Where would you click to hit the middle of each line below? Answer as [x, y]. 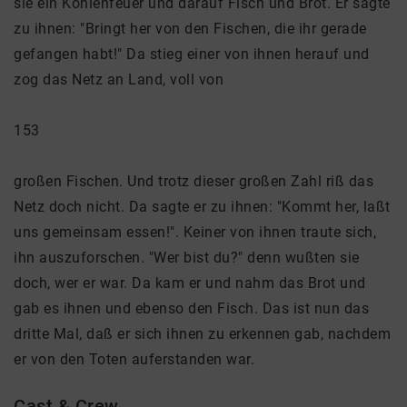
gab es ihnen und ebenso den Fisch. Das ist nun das [191, 308]
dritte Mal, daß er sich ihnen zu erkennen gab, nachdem [202, 334]
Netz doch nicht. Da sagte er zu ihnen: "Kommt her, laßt [202, 207]
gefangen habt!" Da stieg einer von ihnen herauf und [192, 54]
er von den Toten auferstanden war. [134, 359]
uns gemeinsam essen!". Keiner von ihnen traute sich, [195, 232]
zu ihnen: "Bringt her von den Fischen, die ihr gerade [190, 29]
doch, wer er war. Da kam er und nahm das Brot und [190, 283]
